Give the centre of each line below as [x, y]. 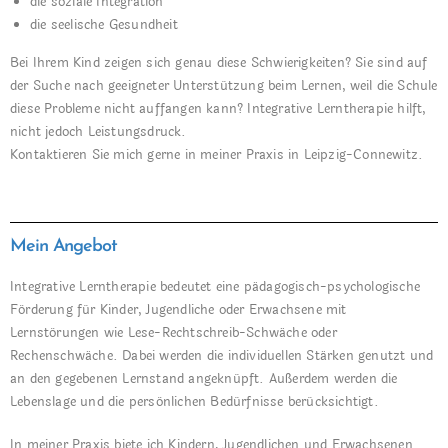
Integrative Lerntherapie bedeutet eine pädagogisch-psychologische [215, 287]
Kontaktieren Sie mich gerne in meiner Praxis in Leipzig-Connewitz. [217, 155]
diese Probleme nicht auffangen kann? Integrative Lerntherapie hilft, [218, 109]
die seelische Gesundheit [104, 25]
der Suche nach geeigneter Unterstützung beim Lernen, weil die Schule [224, 86]
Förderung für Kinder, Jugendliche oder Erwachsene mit [178, 310]
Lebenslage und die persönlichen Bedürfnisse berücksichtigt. [194, 402]
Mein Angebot [63, 246]
